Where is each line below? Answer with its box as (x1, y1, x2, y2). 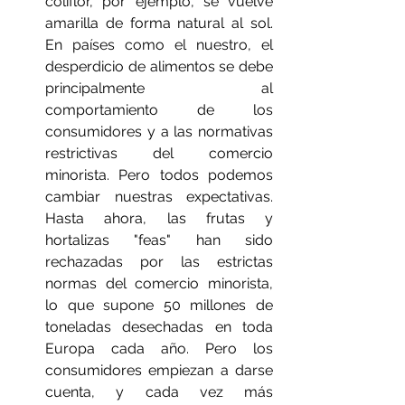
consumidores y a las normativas (45, 123, 273, 140)
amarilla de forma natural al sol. (45, 14, 273, 32)
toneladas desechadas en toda (45, 318, 273, 335)
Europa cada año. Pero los (45, 340, 273, 357)
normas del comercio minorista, (45, 275, 273, 292)
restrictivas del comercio (45, 145, 273, 162)
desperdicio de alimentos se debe (45, 58, 273, 75)
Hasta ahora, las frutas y (45, 210, 273, 227)
